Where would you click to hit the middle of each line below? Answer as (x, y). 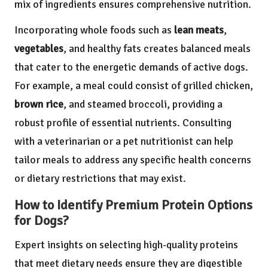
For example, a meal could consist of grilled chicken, (134, 86)
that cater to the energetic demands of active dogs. (131, 67)
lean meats (199, 30)
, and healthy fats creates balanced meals (157, 49)
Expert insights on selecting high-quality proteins (126, 245)
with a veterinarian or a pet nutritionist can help (124, 141)
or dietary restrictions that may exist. (100, 179)
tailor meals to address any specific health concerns (133, 160)
